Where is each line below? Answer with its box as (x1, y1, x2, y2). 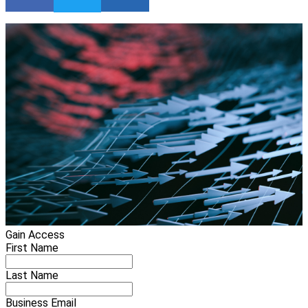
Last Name (5, 269, 58, 283)
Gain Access (5, 228, 65, 242)
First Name (5, 241, 58, 255)
